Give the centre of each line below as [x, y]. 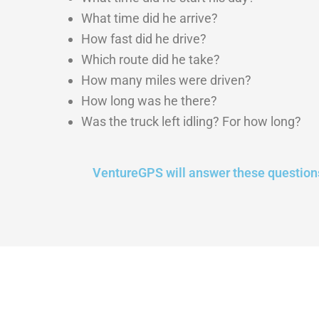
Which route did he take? [151, 59]
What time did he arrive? [150, 18]
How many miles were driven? [166, 80]
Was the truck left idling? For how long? [191, 121]
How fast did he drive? [144, 39]
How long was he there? [149, 101]
